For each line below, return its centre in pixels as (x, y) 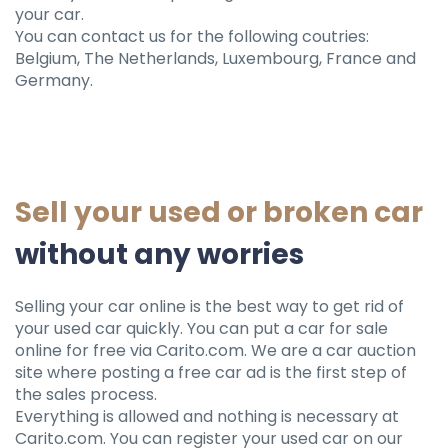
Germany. (54, 81)
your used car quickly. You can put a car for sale (201, 329)
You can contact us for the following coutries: (192, 37)
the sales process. (86, 395)
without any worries (159, 255)
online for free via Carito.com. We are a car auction (215, 351)
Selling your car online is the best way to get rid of (209, 307)
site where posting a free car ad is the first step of (211, 373)
